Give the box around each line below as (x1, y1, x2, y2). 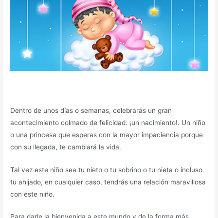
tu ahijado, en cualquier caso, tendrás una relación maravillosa (10, 178, 206, 186)
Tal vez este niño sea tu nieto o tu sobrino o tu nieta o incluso (10, 165, 203, 174)
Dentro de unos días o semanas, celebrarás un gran (10, 106, 172, 114)
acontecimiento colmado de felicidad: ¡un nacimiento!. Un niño (10, 118, 206, 127)
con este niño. (10, 190, 55, 198)
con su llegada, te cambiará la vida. (10, 143, 122, 151)
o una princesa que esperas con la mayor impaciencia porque (10, 130, 203, 139)
